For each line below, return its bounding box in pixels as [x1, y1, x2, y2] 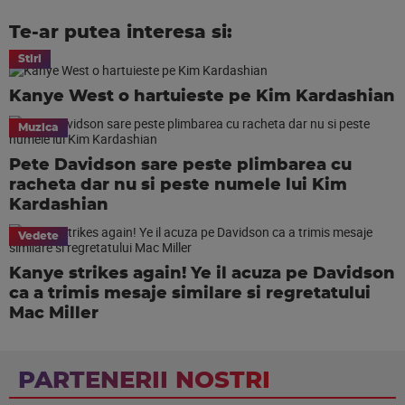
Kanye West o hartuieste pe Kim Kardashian [9, 89, 395, 105]
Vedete [18, 231, 59, 241]
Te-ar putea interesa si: [9, 24, 232, 42]
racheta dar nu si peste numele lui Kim [9, 177, 347, 193]
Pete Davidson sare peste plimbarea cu [9, 157, 352, 174]
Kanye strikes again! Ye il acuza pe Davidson [9, 266, 395, 282]
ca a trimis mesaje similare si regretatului [9, 286, 371, 302]
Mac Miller [9, 306, 99, 322]
